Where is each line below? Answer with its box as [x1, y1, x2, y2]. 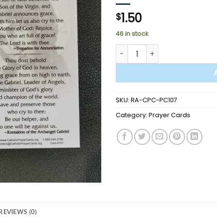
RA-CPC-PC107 [131, 96, 177, 104]
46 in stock [116, 30, 148, 38]
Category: [116, 111, 149, 119]
